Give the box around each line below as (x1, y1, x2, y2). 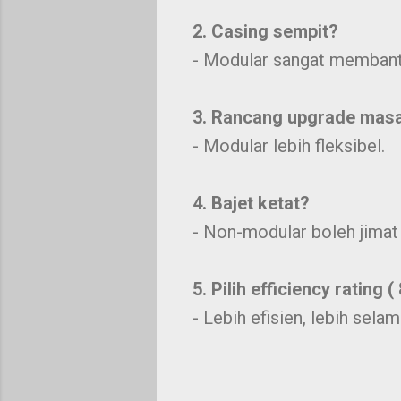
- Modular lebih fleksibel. (192, 135, 385, 157)
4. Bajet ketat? (192, 192, 310, 214)
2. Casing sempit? (192, 21, 338, 42)
